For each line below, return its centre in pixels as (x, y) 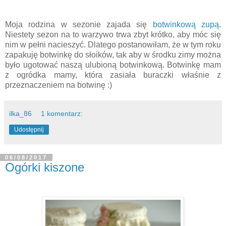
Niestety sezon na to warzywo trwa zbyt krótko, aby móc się (113, 34)
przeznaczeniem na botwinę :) (59, 85)
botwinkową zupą (186, 24)
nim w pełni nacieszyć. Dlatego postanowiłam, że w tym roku (113, 44)
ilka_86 (20, 113)
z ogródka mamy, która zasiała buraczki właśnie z (113, 75)
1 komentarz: (62, 113)
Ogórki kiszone (45, 167)
